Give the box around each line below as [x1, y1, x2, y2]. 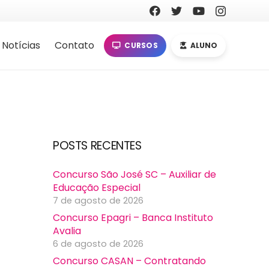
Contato [54, 38, 94, 52]
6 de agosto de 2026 [53, 238, 144, 250]
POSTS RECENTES [53, 138, 142, 154]
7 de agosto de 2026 [53, 195, 144, 207]
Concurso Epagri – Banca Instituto [53, 211, 213, 225]
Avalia [53, 224, 81, 238]
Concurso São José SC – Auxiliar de [53, 168, 216, 182]
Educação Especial [53, 181, 141, 195]
